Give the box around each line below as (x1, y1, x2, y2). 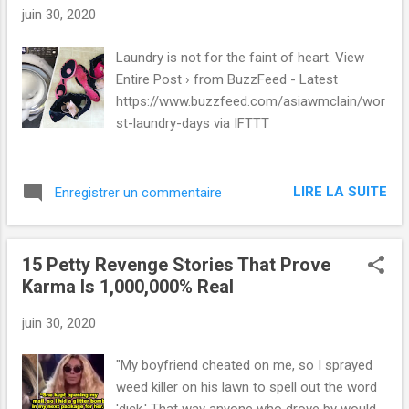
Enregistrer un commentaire (55, 184, 222, 201)
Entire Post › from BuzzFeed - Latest (116, 70, 339, 88)
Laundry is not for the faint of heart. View (116, 48, 365, 66)
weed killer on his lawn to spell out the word (116, 379, 378, 396)
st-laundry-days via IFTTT (116, 114, 270, 131)
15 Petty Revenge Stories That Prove (22, 253, 330, 276)
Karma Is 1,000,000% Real (22, 275, 234, 298)
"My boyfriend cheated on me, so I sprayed (116, 357, 373, 374)
